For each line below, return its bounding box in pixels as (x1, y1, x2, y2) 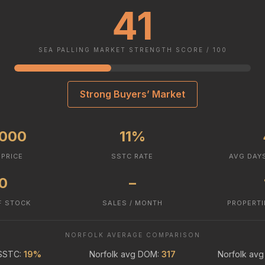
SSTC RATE (111, 151, 154, 160)
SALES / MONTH (102, 198, 163, 207)
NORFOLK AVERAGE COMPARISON (64, 231, 201, 238)
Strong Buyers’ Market (80, 88, 185, 100)
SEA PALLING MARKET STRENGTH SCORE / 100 (38, 46, 227, 53)
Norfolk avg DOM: (89, 248, 161, 259)
